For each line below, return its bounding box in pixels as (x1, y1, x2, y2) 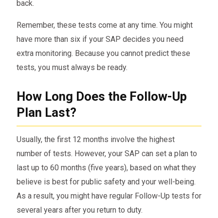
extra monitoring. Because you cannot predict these (16, 49, 190, 58)
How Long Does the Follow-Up (16, 89, 187, 104)
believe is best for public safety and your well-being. (16, 177, 196, 186)
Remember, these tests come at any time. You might (16, 20, 193, 30)
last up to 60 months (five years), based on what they (16, 163, 196, 172)
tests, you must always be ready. (16, 63, 127, 73)
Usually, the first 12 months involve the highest (16, 134, 175, 144)
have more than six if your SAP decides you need (16, 35, 183, 44)
